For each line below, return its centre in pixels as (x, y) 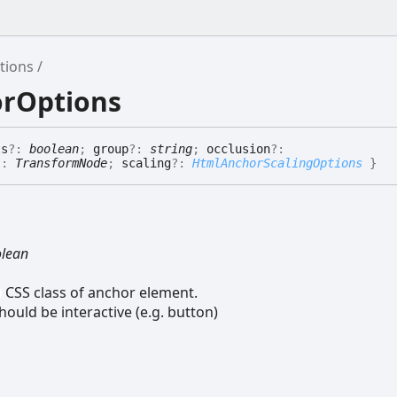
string (171, 149)
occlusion (238, 149)
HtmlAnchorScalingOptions (277, 163)
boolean (54, 149)
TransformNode (61, 163)
